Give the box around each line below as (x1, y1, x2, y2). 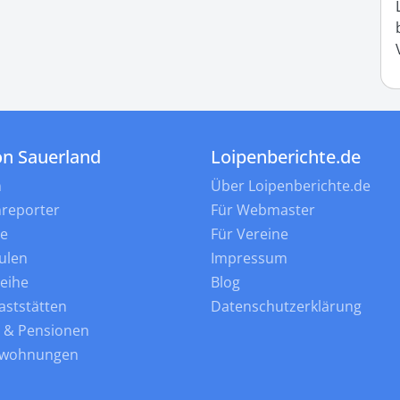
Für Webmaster (211, 199, 315, 220)
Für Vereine (211, 223, 288, 244)
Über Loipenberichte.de (211, 175, 371, 196)
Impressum (211, 247, 287, 268)
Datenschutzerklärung (211, 296, 362, 316)
